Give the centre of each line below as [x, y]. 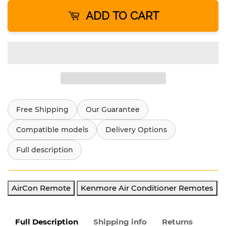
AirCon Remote [41, 188]
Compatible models [52, 129]
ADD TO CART [122, 15]
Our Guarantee [113, 109]
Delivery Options [136, 129]
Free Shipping [42, 109]
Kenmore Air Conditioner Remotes [147, 188]
